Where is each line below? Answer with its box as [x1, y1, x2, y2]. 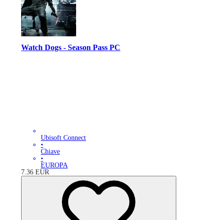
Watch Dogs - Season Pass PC [21, 43, 120, 53]
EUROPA [41, 161, 68, 169]
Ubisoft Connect [41, 134, 86, 141]
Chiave [41, 147, 60, 155]
